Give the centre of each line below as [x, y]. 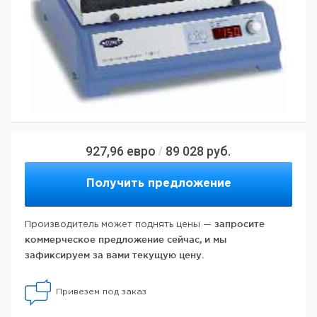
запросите [240, 224]
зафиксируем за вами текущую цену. [114, 255]
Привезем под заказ [101, 292]
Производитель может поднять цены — [120, 225]
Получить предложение [158, 184]
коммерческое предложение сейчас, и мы [126, 240]
